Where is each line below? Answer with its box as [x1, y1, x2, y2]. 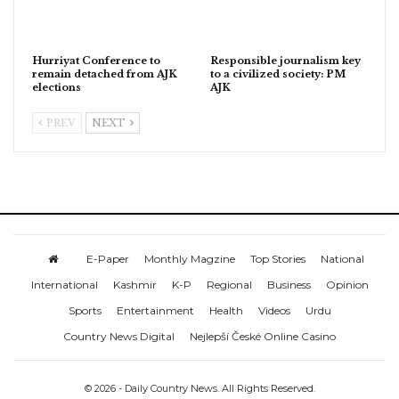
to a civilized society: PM [210, 67, 346, 80]
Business [266, 277, 311, 291]
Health [208, 303, 243, 317]
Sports [68, 303, 102, 317]
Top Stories [250, 251, 305, 265]
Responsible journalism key [210, 53, 361, 67]
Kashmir [112, 277, 157, 291]
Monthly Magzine [144, 251, 235, 265]
